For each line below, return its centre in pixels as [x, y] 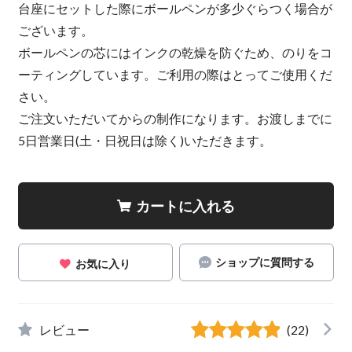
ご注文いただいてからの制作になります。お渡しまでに [175, 119]
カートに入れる [185, 206]
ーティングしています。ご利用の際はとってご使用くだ [175, 75]
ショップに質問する [264, 262]
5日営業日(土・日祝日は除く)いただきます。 [145, 141]
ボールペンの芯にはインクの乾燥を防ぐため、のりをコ [175, 53]
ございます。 [55, 31]
